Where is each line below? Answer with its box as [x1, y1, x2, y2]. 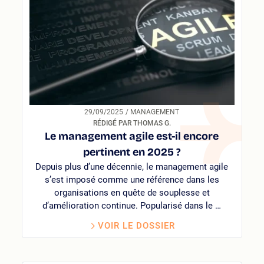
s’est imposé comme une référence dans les [44, 174, 219, 185]
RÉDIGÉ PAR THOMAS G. [93, 118, 171, 127]
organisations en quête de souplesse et [54, 187, 210, 198]
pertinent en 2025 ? [82, 145, 181, 159]
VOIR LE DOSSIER [98, 220, 176, 231]
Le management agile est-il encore [45, 129, 219, 143]
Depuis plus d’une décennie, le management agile [35, 161, 229, 172]
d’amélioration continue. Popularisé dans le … [42, 200, 222, 211]
